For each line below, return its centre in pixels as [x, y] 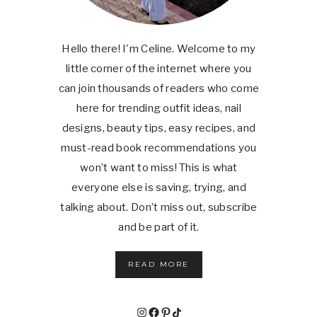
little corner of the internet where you [159, 68]
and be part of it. [159, 227]
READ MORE [159, 264]
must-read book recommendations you [159, 148]
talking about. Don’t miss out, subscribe [159, 207]
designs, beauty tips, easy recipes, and [159, 128]
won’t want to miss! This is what [159, 167]
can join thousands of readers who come [159, 88]
